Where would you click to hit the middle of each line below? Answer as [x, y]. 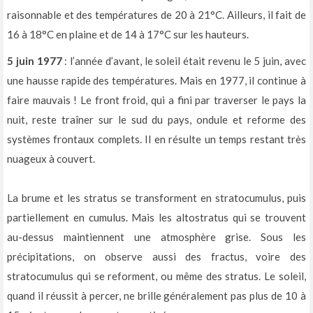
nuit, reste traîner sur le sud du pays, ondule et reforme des [156, 119]
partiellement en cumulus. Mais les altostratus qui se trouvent [156, 217]
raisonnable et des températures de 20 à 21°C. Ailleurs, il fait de [156, 14]
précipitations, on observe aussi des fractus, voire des [156, 256]
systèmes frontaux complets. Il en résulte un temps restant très [156, 139]
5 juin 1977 [35, 60]
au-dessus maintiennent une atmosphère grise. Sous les [156, 236]
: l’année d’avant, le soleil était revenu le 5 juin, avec [184, 60]
